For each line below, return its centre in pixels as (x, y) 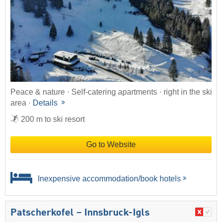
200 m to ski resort (53, 119)
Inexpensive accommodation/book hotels (108, 178)
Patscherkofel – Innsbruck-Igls (80, 213)
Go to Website (111, 144)
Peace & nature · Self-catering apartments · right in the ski (111, 92)
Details (46, 103)
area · (22, 103)
